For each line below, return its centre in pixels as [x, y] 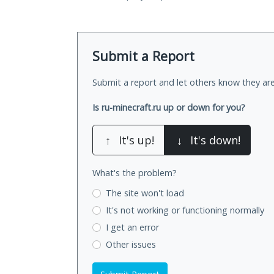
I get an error [132, 227]
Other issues [131, 244]
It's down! [215, 140]
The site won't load [145, 193]
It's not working [138, 210]
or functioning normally [217, 210]
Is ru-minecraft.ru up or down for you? [169, 108]
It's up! [136, 140]
